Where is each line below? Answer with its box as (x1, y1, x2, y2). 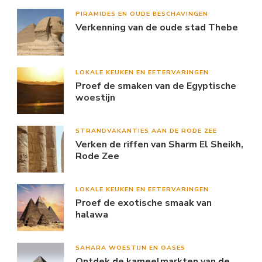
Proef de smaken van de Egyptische (75, 79, 236, 92)
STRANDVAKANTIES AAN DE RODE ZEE (75, 126, 217, 135)
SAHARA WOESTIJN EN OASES (75, 243, 185, 252)
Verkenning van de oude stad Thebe (75, 20, 238, 34)
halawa (75, 208, 108, 221)
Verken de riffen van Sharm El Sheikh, (75, 137, 243, 151)
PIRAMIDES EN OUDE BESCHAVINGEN (75, 9, 208, 18)
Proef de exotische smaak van (75, 196, 212, 209)
